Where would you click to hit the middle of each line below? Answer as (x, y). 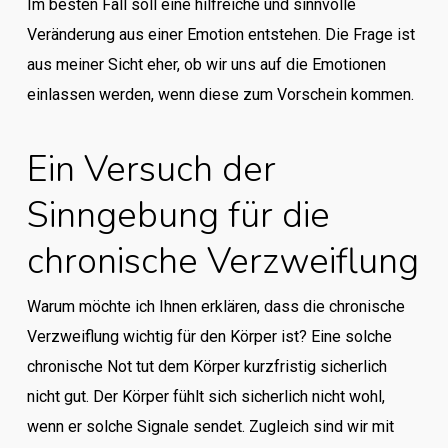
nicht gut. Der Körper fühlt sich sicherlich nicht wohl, (205, 396)
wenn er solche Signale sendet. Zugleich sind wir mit (210, 426)
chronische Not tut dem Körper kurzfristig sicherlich (206, 366)
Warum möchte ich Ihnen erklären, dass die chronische (215, 306)
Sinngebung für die (178, 215)
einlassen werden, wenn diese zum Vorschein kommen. (220, 94)
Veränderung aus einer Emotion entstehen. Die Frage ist (220, 34)
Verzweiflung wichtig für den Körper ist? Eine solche (209, 336)
